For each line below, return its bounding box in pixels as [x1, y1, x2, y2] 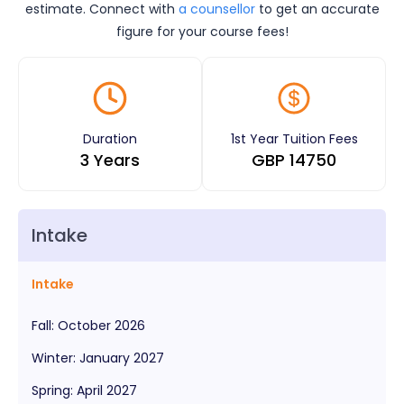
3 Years [80, 148, 140, 171]
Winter [32, 348, 73, 367]
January [79, 348, 130, 367]
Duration [83, 129, 137, 148]
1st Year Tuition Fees [230, 129, 358, 148]
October [58, 316, 111, 335]
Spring [32, 381, 70, 399]
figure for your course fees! [115, 22, 289, 41]
